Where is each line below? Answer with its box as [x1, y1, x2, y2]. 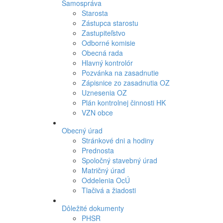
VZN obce [81, 108, 113, 117]
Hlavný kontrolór [81, 58, 133, 68]
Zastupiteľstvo [81, 28, 125, 38]
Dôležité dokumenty [61, 203, 124, 213]
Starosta [81, 8, 108, 18]
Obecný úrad [61, 125, 103, 135]
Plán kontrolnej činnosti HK [81, 98, 166, 108]
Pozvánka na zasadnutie [81, 68, 159, 78]
